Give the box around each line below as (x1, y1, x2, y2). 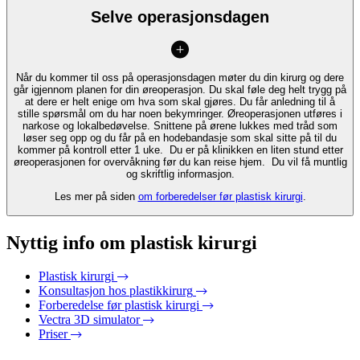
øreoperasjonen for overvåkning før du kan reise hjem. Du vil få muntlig (13, 156, 347, 168)
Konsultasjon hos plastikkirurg (39, 284, 193, 298)
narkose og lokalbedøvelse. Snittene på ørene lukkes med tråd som (22, 120, 337, 132)
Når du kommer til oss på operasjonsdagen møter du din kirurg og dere (16, 72, 344, 84)
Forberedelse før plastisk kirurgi (39, 298, 199, 313)
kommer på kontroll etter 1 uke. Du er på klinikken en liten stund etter (17, 144, 343, 156)
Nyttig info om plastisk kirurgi (6, 231, 257, 253)
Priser (39, 327, 67, 342)
